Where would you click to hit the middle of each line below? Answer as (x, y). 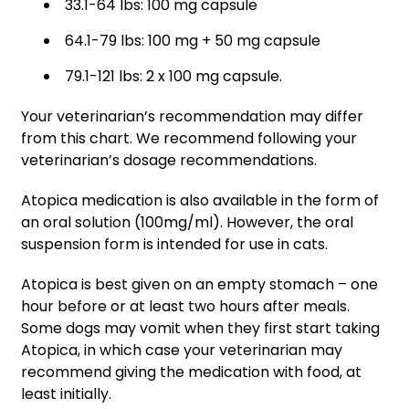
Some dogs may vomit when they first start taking (200, 328)
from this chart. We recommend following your (189, 138)
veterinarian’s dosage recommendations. (171, 160)
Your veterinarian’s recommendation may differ (192, 116)
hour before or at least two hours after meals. (185, 306)
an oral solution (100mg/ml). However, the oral (187, 222)
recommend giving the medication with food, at (191, 372)
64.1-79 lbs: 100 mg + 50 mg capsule (194, 40)
